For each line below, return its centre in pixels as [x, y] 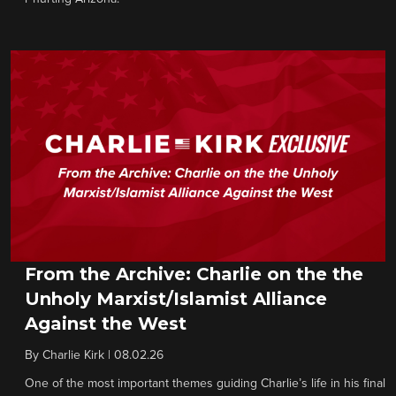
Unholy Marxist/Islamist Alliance [176, 298]
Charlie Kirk [73, 355]
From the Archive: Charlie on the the [194, 274]
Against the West [106, 323]
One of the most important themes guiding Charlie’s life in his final [205, 383]
